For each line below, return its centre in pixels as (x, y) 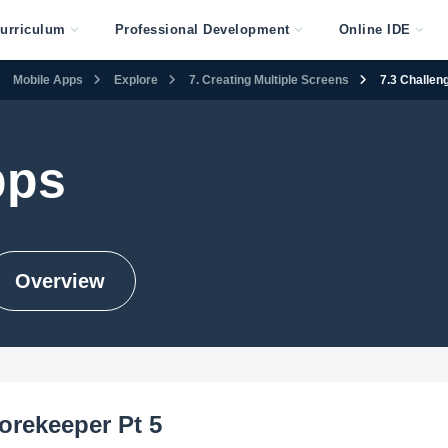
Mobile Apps (48, 79)
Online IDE (374, 29)
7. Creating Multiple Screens (269, 79)
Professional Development (202, 29)
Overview (59, 281)
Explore (136, 79)
